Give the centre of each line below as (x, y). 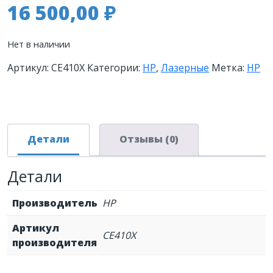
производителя (55, 243)
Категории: (115, 68)
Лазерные (185, 68)
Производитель (55, 203)
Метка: (229, 68)
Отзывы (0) (149, 139)
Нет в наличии (39, 44)
